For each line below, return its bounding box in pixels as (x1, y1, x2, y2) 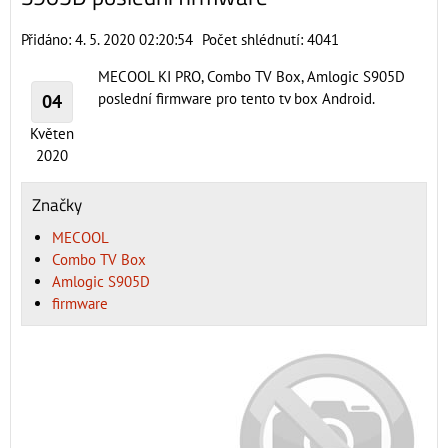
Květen (30, 124, 74, 143)
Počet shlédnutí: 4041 (202, 30, 339, 49)
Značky (32, 192, 82, 217)
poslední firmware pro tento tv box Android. (98, 89, 375, 108)
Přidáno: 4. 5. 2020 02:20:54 (21, 30, 193, 49)
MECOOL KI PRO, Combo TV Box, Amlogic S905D (98, 67, 405, 86)
